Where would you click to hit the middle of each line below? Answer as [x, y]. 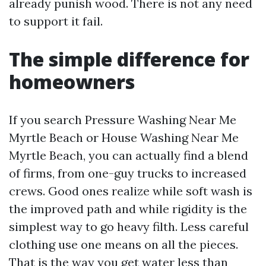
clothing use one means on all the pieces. [123, 244]
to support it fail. [56, 21]
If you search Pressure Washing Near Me [123, 120]
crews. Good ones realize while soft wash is [131, 191]
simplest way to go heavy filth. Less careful [129, 227]
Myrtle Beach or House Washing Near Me [124, 137]
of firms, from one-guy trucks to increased [128, 173]
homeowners [72, 82]
